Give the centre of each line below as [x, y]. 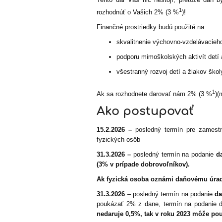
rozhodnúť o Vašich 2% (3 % [138, 12]
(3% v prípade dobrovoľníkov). [143, 165]
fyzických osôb [119, 140]
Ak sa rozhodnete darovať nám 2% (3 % [155, 94]
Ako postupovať [145, 111]
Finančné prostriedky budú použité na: [152, 27]
